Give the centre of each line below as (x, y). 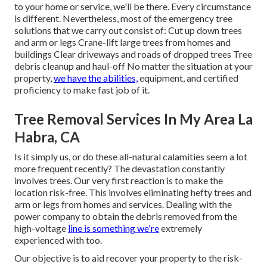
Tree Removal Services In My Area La (133, 119)
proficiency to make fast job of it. (82, 90)
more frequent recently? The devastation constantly (119, 169)
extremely (181, 228)
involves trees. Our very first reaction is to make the (119, 181)
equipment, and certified (188, 78)
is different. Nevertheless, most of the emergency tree (123, 18)
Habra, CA (47, 137)
